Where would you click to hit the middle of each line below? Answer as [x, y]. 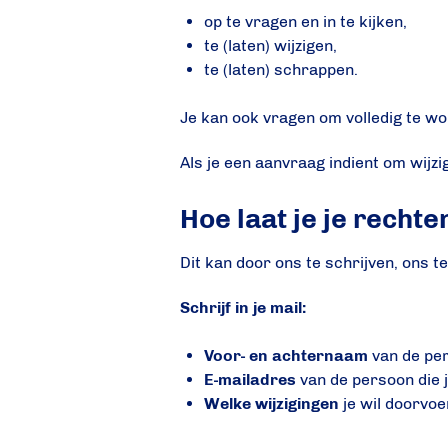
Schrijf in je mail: [243, 307]
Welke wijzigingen [272, 403]
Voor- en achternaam [286, 355]
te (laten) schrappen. [281, 70]
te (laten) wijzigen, [271, 46]
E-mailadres [250, 379]
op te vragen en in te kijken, [306, 22]
